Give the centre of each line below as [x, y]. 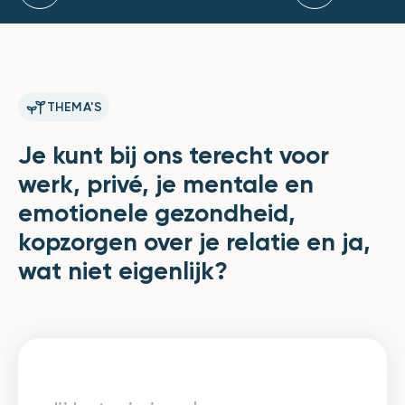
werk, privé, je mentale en [166, 186]
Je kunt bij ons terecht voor [174, 157]
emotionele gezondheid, [157, 215]
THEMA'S [75, 108]
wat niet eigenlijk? [123, 273]
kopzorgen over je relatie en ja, [194, 244]
